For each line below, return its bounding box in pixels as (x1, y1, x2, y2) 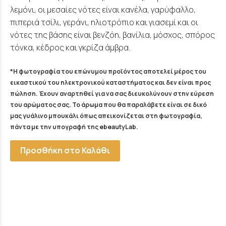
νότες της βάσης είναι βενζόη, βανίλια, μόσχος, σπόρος (10, 29, 215, 40)
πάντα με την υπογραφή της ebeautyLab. (10, 122, 138, 131)
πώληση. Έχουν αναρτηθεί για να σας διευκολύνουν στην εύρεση (10, 89, 214, 98)
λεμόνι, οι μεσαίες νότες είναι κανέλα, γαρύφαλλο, (10, 4, 196, 15)
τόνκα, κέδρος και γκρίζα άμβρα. (10, 41, 130, 53)
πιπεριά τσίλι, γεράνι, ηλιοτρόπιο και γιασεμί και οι (10, 16, 198, 28)
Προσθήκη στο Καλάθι (20, 144, 110, 156)
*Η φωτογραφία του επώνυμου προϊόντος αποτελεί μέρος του (10, 67, 206, 76)
